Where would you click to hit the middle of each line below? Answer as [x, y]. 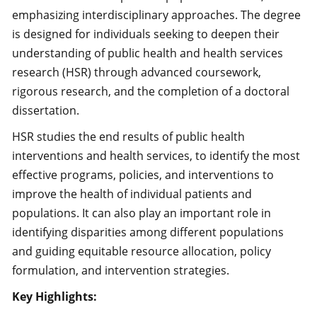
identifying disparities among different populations [148, 232]
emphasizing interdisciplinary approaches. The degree [156, 15]
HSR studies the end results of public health [128, 137]
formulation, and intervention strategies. [121, 270]
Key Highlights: [56, 296]
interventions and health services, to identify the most [156, 156]
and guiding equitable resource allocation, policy [142, 251]
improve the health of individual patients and [132, 194]
